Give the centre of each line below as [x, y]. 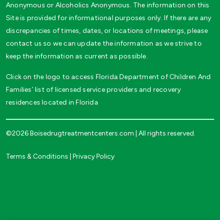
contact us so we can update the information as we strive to [104, 43]
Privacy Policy [94, 156]
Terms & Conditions [37, 156]
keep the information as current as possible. [77, 56]
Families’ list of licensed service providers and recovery [94, 89]
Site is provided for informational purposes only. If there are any [109, 18]
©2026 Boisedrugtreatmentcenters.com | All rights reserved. [101, 133]
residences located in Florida [52, 102]
